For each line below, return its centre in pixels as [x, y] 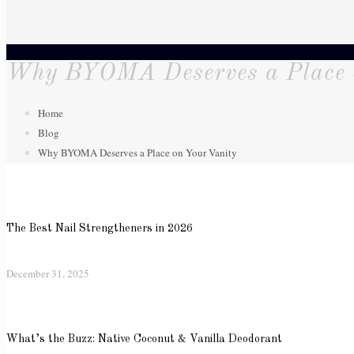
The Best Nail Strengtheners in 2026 [100, 228]
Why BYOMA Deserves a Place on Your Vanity [137, 153]
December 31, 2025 [48, 274]
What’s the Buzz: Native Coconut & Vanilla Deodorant [144, 339]
